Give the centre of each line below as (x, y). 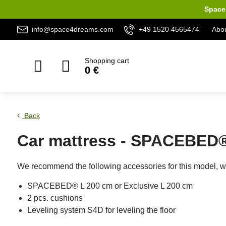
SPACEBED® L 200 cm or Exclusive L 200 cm (110, 186)
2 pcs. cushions (55, 198)
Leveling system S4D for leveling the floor (101, 210)
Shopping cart (107, 61)
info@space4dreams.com (72, 29)
